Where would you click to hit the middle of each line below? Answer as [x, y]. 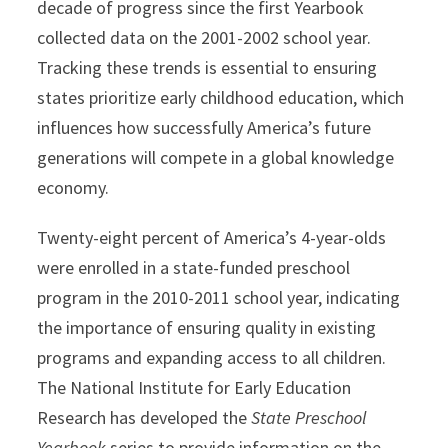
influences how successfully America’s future [204, 128]
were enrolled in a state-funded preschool [194, 268]
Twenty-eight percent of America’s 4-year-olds [212, 238]
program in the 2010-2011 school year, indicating [219, 298]
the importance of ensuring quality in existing [207, 328]
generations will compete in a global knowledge [216, 158]
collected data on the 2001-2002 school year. [204, 38]
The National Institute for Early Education [194, 388]
